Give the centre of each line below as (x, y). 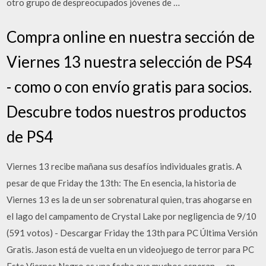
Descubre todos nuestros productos (127, 111)
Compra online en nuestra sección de (131, 37)
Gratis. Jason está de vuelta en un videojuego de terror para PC (131, 249)
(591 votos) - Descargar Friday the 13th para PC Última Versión (132, 232)
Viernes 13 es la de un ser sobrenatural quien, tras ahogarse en (129, 199)
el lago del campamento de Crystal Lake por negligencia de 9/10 (132, 216)
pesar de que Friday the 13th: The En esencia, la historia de (122, 183)
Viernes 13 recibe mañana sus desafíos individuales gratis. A (124, 166)
